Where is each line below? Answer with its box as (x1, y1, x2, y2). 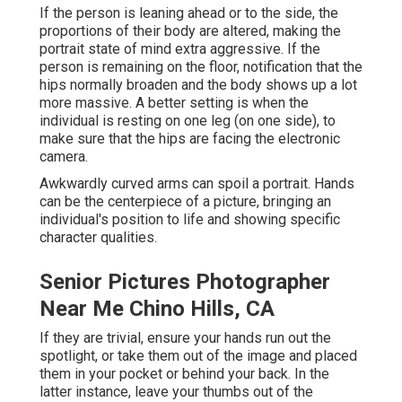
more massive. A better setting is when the (39, 94, 309, 112)
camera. (39, 148, 88, 166)
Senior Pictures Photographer (39, 269, 330, 295)
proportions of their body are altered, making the (39, 22, 341, 40)
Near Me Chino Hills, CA (39, 296, 275, 322)
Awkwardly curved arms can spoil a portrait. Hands (39, 175, 354, 193)
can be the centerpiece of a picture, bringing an (39, 193, 331, 211)
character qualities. (39, 229, 157, 247)
